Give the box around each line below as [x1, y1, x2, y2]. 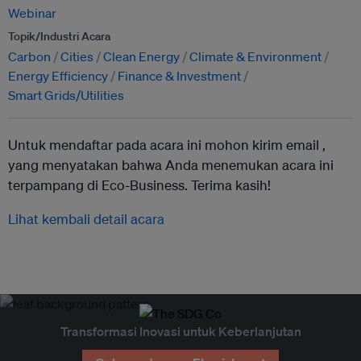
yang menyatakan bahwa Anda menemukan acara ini [8, 156, 334, 173]
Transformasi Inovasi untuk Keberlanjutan [60, 323, 301, 339]
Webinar [8, 5, 56, 21]
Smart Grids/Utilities [8, 87, 124, 103]
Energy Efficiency [8, 68, 108, 84]
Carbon [8, 48, 51, 64]
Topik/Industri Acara [8, 29, 110, 44]
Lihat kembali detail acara [8, 210, 164, 227]
